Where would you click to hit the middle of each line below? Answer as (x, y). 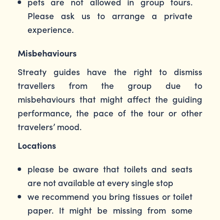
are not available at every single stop (100, 182)
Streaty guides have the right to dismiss (110, 71)
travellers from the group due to (110, 85)
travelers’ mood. (49, 126)
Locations (37, 145)
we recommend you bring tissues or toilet (110, 196)
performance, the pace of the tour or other (110, 113)
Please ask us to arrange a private (110, 15)
